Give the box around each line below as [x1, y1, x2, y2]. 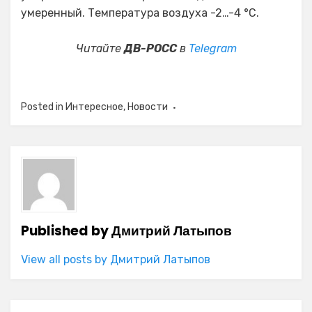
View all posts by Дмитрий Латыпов [21, 253, 210, 266]
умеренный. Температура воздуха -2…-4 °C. [21, 6, 259, 19]
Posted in [21, 101, 65, 113]
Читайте [75, 42, 124, 55]
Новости [127, 101, 168, 113]
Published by [21, 221, 111, 240]
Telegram [188, 42, 237, 55]
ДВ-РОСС [123, 42, 177, 55]
